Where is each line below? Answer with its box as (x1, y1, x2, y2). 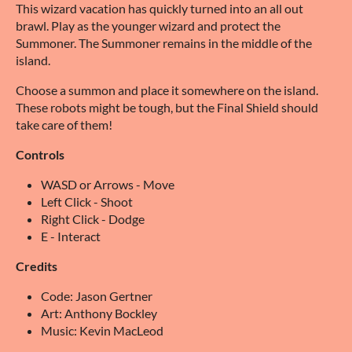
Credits (16, 258, 57, 273)
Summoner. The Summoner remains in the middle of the (16, 35, 312, 50)
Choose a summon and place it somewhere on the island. (16, 82, 318, 97)
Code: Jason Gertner (41, 288, 152, 303)
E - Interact (41, 228, 101, 244)
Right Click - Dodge (41, 211, 145, 226)
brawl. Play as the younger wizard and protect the (16, 17, 280, 33)
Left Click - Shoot (41, 193, 133, 209)
